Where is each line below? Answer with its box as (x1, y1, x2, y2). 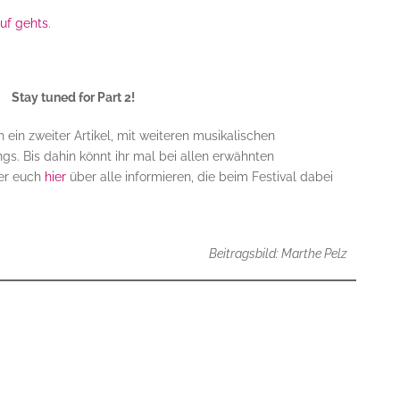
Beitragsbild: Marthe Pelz (208, 246, 347, 262)
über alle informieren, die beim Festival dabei (65, 170, 333, 185)
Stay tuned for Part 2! (12, 90, 136, 105)
